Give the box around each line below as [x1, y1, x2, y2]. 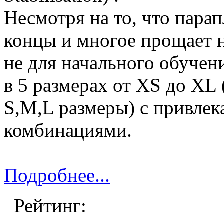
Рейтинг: [4, 194, 91, 216]
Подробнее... [4, 164, 110, 186]
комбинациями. [4, 119, 132, 141]
